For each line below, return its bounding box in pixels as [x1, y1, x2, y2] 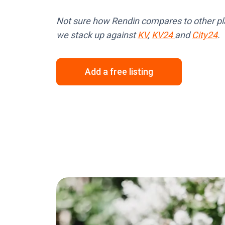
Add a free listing [85, 66, 153, 77]
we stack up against [56, 30, 138, 41]
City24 [192, 30, 217, 41]
